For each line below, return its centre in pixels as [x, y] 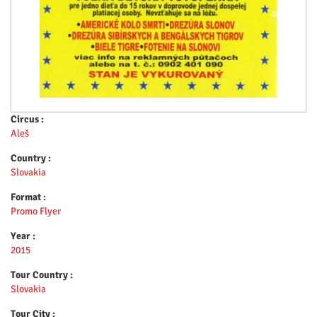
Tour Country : [42, 275]
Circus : [27, 119]
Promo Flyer [36, 211]
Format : [28, 197]
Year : [23, 236]
